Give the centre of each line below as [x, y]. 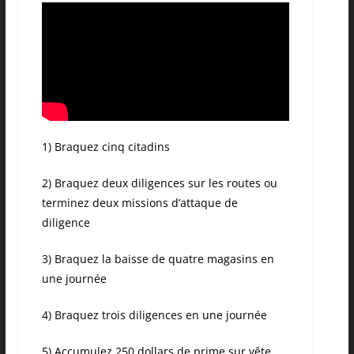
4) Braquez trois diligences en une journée [154, 315]
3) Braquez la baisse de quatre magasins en [158, 259]
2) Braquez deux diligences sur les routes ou [159, 183]
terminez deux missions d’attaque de [139, 203]
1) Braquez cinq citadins [105, 147]
